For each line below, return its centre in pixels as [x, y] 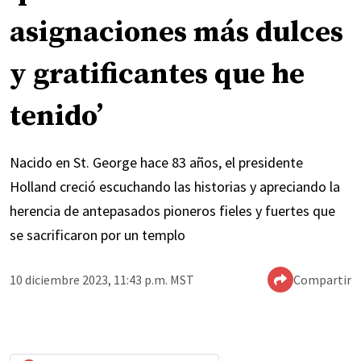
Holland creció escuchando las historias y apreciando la [175, 187]
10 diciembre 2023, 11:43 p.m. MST [102, 280]
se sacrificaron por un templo [98, 235]
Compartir [322, 280]
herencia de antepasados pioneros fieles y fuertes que [172, 211]
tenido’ [56, 117]
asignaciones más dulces [176, 33]
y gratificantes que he [157, 75]
